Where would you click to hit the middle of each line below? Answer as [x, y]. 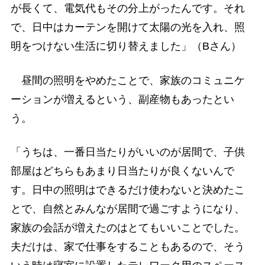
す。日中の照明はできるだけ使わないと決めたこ [127, 190]
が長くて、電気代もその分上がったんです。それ [127, 9]
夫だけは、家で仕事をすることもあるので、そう [127, 246]
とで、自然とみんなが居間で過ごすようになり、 [127, 209]
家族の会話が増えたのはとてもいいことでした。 [127, 227]
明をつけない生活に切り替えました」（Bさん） [126, 46]
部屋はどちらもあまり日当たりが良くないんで [122, 171]
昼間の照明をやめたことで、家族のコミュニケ [127, 80]
